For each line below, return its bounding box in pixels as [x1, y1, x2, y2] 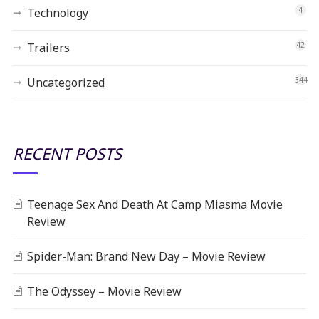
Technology [26, 4, 88, 21]
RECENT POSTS [12, 142, 122, 164]
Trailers [26, 39, 70, 56]
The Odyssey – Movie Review [26, 283, 182, 299]
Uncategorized [26, 74, 105, 90]
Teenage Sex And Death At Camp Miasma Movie [26, 196, 283, 212]
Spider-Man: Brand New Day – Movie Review [26, 248, 266, 264]
